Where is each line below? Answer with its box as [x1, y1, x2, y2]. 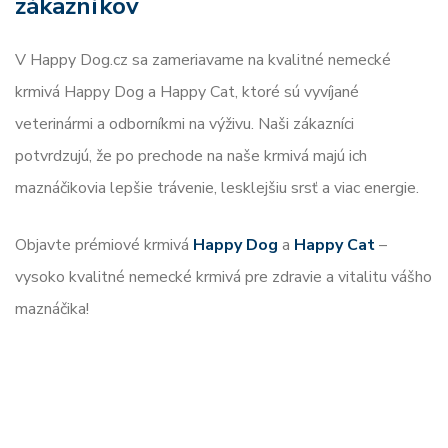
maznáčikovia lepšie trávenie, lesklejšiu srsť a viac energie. [15, 176, 419, 199]
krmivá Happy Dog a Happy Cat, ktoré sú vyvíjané [15, 80, 359, 103]
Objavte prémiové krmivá [15, 233, 193, 256]
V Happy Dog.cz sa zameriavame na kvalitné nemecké [15, 48, 391, 71]
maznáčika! [15, 297, 89, 320]
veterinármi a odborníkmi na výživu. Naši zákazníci [15, 112, 354, 135]
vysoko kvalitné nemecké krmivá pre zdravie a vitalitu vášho [15, 265, 432, 288]
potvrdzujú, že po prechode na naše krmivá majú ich [15, 144, 367, 167]
